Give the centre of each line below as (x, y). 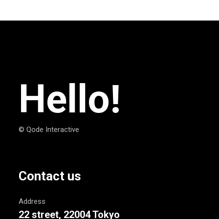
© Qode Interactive (49, 129)
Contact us (50, 176)
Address (32, 201)
